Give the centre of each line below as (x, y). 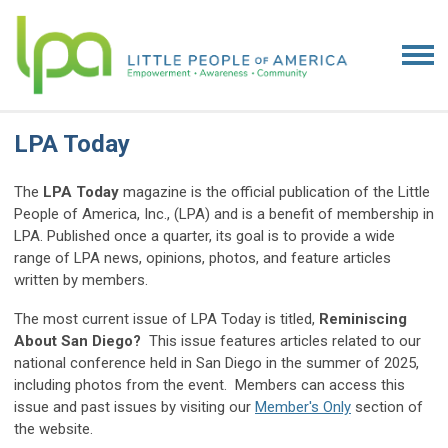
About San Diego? (77, 341)
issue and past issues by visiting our (134, 407)
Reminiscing (363, 319)
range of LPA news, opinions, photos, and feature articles (202, 258)
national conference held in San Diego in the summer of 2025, (216, 363)
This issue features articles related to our (281, 341)
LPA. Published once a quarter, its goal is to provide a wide (204, 236)
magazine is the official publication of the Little (276, 192)
